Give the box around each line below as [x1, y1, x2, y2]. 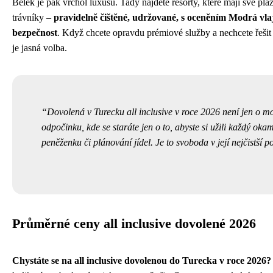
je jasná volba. [12, 43, 67, 54]
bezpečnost [12, 27, 57, 38]
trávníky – [12, 12, 54, 23]
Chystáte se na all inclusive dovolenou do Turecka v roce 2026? [12, 255, 271, 266]
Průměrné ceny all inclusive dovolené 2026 [12, 216, 256, 232]
